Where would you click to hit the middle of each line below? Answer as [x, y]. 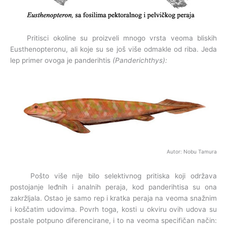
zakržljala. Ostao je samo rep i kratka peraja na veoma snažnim [113, 198]
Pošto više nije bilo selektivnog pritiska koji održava [113, 176]
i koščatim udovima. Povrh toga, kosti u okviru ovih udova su [113, 210]
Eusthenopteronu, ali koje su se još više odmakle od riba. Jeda [113, 49]
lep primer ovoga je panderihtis [61, 61]
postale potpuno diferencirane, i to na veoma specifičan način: [113, 221]
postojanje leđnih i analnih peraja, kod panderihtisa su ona [113, 187]
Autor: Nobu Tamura [192, 152]
